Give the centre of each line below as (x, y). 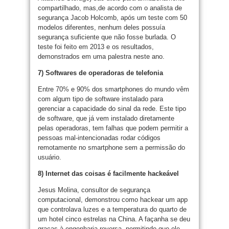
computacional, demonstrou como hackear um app (113, 200)
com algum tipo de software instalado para (100, 99)
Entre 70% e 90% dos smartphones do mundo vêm (113, 89)
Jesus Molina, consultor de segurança (94, 190)
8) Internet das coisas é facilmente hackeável (108, 174)
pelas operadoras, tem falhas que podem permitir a (113, 128)
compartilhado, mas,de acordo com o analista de (110, 8)
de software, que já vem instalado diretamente (106, 118)
